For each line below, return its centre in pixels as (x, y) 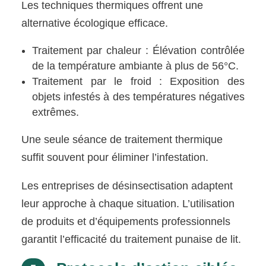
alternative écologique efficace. (95, 23)
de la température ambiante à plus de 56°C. (136, 66)
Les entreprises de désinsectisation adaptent (127, 186)
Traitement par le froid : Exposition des (138, 81)
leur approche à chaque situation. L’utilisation (128, 203)
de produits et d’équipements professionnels (126, 221)
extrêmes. (56, 112)
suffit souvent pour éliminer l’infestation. (115, 157)
